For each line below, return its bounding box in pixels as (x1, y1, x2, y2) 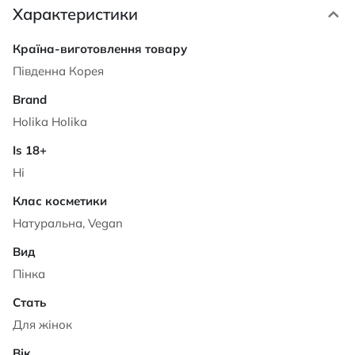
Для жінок (13, 317, 72, 332)
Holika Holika (13, 114, 87, 129)
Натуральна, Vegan (13, 216, 123, 231)
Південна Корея (13, 63, 104, 78)
